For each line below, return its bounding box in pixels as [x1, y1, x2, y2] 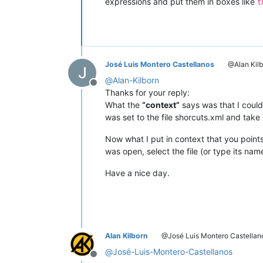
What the [105, 99, 142, 110]
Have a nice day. [105, 167, 170, 178]
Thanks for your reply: [105, 87, 190, 97]
